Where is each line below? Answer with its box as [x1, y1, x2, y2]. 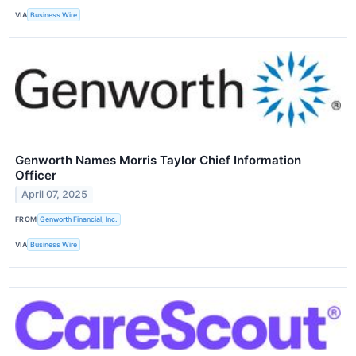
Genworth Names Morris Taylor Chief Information [15, 152, 301, 168]
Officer [15, 167, 56, 183]
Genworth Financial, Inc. [40, 215, 118, 224]
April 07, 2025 [21, 188, 88, 201]
